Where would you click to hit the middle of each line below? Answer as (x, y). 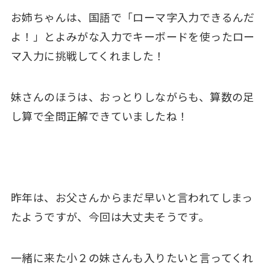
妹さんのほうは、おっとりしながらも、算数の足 (132, 96)
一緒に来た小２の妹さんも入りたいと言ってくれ (132, 258)
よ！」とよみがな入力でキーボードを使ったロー (133, 36)
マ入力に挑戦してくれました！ (88, 55)
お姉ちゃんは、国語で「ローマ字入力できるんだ (133, 17)
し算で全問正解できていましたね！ (99, 115)
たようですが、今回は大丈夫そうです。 (110, 217)
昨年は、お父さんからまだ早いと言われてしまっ (132, 197)
